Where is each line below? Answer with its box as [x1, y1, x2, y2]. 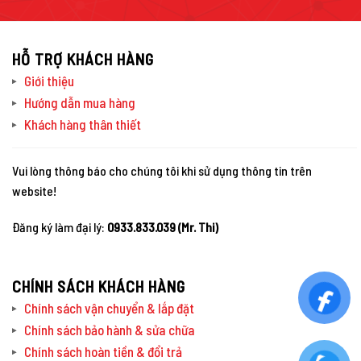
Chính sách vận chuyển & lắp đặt [24, 300, 194, 317]
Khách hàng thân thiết [24, 115, 141, 132]
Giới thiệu [24, 72, 74, 89]
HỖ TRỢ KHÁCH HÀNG [12, 48, 154, 68]
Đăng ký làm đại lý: [12, 219, 107, 235]
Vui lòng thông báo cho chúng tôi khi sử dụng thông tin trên [12, 162, 312, 178]
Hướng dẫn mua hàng [24, 93, 135, 110]
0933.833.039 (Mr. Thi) [107, 219, 218, 235]
